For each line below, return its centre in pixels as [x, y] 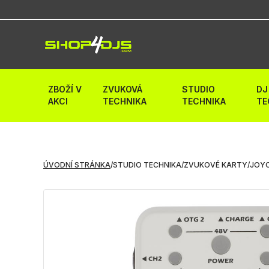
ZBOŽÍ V [65, 89]
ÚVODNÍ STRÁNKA [77, 165]
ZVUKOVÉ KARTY [216, 165]
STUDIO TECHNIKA [147, 165]
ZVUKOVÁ [122, 89]
